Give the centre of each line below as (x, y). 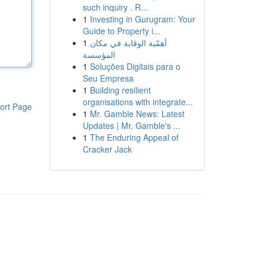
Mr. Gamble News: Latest (137, 114)
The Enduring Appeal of (134, 137)
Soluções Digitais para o (135, 66)
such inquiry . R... (115, 7)
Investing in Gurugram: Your (142, 19)
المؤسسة (99, 54)
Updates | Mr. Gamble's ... (131, 125)
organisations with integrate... (138, 102)
